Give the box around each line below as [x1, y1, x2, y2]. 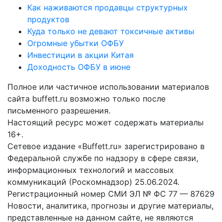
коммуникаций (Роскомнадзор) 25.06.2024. [7, 176, 179, 187]
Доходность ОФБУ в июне [27, 61, 130, 72]
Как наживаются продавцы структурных [27, 2, 188, 12]
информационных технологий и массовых [7, 165, 174, 175]
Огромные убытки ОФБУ [27, 38, 124, 48]
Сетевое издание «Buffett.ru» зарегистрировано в [7, 141, 205, 151]
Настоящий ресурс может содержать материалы [7, 117, 204, 127]
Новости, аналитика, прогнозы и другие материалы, [7, 200, 214, 211]
